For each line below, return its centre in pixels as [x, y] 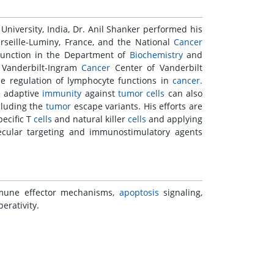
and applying [174, 119]
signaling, [181, 193]
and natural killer [90, 119]
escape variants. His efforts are [137, 106]
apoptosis [139, 193]
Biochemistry [156, 55]
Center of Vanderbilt [156, 68]
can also [184, 94]
